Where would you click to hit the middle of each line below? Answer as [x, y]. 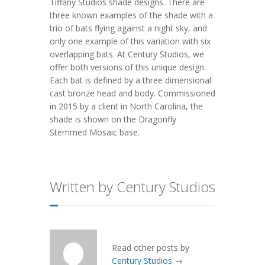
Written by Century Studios [132, 186]
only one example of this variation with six [130, 41]
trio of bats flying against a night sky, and [128, 28]
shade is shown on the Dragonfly [113, 119]
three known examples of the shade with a [131, 15]
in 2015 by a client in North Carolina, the [126, 106]
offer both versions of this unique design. [128, 67]
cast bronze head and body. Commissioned [132, 93]
